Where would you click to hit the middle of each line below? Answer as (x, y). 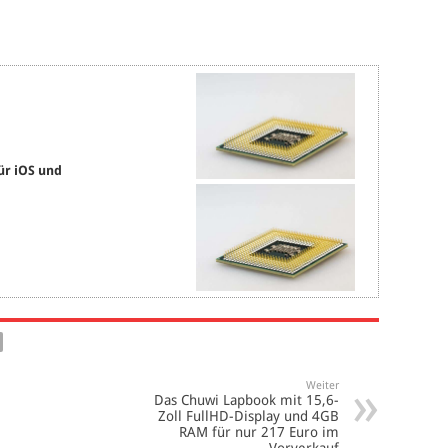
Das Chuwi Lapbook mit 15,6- (246, 400)
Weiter (322, 386)
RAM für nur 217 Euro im (259, 432)
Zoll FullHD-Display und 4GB (248, 416)
